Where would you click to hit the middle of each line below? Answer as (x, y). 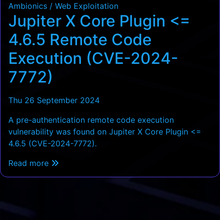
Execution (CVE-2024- (93, 58)
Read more (30, 163)
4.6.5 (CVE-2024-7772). (53, 143)
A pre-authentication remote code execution (91, 120)
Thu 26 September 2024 (54, 100)
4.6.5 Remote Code (80, 39)
